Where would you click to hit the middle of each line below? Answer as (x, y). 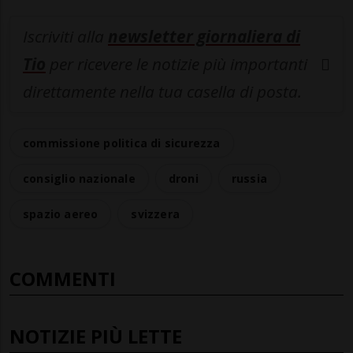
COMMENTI (63, 279)
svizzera (156, 214)
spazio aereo (61, 214)
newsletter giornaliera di (204, 37)
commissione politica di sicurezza (122, 143)
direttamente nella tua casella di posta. (162, 92)
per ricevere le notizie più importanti (176, 64)
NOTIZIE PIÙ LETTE (96, 336)
